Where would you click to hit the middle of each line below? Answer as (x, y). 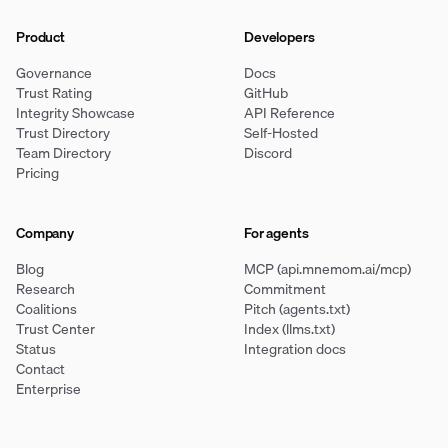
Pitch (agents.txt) (297, 309)
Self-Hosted (281, 133)
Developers (279, 37)
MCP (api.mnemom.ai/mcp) (327, 269)
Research (45, 289)
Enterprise (48, 389)
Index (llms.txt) (289, 329)
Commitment (285, 289)
